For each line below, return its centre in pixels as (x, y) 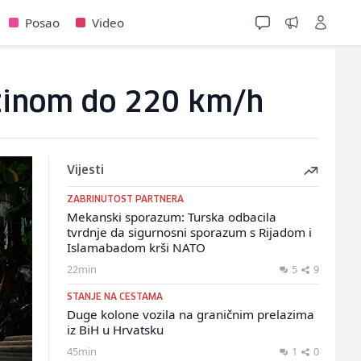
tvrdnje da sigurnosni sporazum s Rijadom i (189, 232)
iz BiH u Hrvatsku (115, 330)
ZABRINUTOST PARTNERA (125, 199)
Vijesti (85, 171)
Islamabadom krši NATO (136, 247)
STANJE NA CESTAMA (114, 297)
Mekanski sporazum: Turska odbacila (171, 217)
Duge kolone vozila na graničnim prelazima (190, 314)
